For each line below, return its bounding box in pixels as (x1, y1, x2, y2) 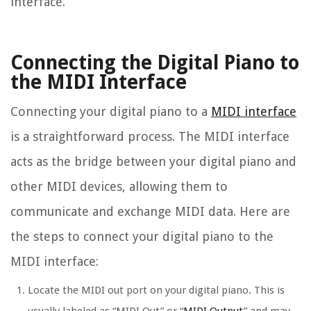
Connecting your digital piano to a (10, 104, 211, 119)
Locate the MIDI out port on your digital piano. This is (28, 284, 285, 297)
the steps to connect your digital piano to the (10, 229, 274, 244)
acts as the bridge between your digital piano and (10, 154, 296, 169)
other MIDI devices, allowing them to (10, 179, 228, 194)
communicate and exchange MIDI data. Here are (10, 204, 290, 219)
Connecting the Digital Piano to (10, 51, 299, 75)
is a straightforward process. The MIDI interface (10, 129, 289, 144)
